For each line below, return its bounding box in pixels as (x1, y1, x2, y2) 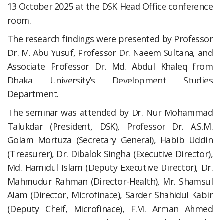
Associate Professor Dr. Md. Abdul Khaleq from (7, 60, 213, 72)
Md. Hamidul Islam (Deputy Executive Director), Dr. (7, 162, 213, 173)
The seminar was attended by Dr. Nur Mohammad (7, 107, 213, 118)
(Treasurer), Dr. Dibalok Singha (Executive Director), (7, 148, 213, 160)
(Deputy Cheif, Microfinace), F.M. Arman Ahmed (7, 203, 213, 215)
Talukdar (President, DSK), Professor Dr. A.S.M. (7, 120, 213, 132)
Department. (7, 88, 59, 100)
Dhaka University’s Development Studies (7, 74, 213, 86)
